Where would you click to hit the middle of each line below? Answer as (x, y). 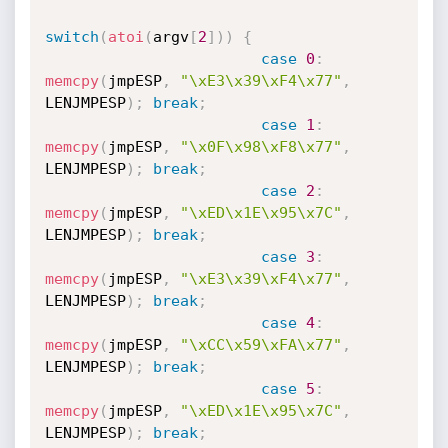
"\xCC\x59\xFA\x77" (260, 345)
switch (71, 37)
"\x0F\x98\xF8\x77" (260, 147)
